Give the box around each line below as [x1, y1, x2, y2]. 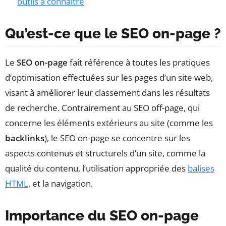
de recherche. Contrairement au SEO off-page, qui [5, 102, 200, 114]
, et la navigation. [28, 178, 93, 190]
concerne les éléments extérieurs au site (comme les [5, 117, 213, 129]
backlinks [5, 132, 44, 144]
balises [188, 162, 214, 175]
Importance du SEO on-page [5, 207, 199, 224]
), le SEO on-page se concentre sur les [44, 132, 190, 144]
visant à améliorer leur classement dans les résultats [5, 87, 210, 99]
